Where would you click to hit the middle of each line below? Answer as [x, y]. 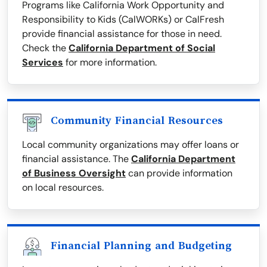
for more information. [110, 63]
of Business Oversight [74, 173]
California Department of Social [142, 48]
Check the [45, 48]
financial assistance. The [77, 159]
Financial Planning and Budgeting [141, 246]
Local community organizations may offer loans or [131, 145]
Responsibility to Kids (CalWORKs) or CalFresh [123, 20]
